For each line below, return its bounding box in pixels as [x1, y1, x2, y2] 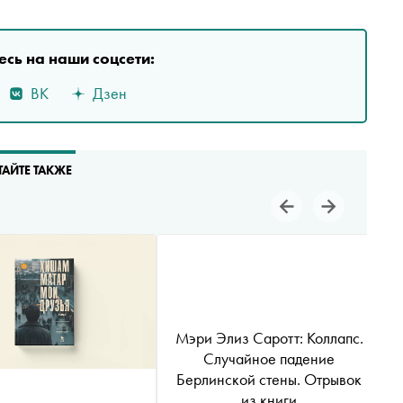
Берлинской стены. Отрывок [176, 369, 362, 390]
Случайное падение [203, 348, 335, 369]
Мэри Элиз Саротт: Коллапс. [175, 327, 363, 348]
